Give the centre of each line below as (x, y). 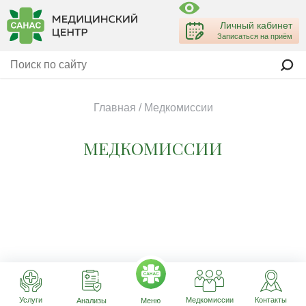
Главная (114, 108)
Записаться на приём (255, 36)
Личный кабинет (256, 25)
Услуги (30, 300)
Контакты (271, 300)
